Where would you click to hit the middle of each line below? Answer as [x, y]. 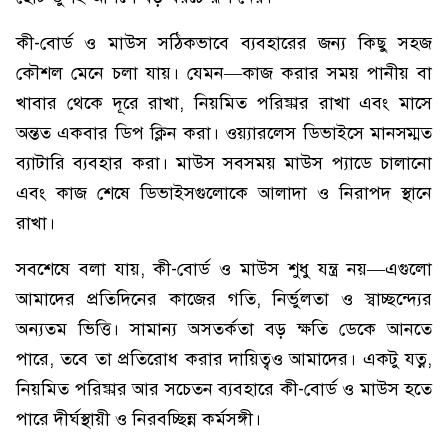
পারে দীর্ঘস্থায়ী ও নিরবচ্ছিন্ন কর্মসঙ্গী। [138, 419]
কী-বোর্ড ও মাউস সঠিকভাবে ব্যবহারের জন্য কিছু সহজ [224, 43]
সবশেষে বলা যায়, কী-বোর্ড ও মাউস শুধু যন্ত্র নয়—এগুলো [224, 269]
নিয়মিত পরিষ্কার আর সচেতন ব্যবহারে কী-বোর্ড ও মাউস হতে [224, 389]
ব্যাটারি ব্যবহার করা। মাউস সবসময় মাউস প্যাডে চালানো [224, 163]
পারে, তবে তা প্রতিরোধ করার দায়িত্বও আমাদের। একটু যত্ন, [224, 359]
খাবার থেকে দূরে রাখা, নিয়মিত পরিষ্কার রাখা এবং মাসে [224, 103]
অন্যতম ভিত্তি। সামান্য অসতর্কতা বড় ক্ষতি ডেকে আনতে [224, 329]
